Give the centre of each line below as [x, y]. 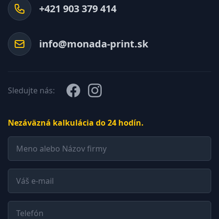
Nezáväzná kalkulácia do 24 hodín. [76, 123]
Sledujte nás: [31, 91]
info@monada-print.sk [94, 44]
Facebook [84, 89]
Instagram [107, 89]
